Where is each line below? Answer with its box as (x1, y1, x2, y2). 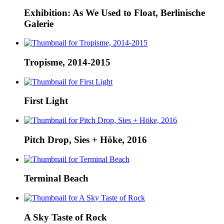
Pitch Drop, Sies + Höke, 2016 (24, 134, 147, 145)
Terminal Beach (24, 173, 88, 184)
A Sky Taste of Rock (24, 211, 107, 222)
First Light (24, 95, 68, 106)
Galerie (24, 18, 53, 29)
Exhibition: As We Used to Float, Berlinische (24, 7, 205, 18)
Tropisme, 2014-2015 (24, 56, 110, 67)
